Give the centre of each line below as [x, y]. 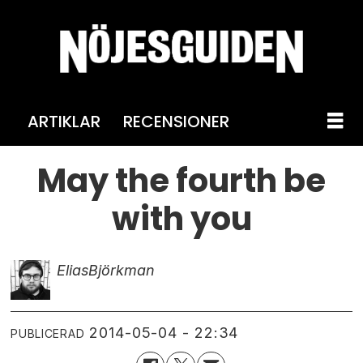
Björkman [121, 270]
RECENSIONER [176, 121]
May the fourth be [181, 180]
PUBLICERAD [48, 333]
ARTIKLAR [64, 121]
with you [181, 218]
